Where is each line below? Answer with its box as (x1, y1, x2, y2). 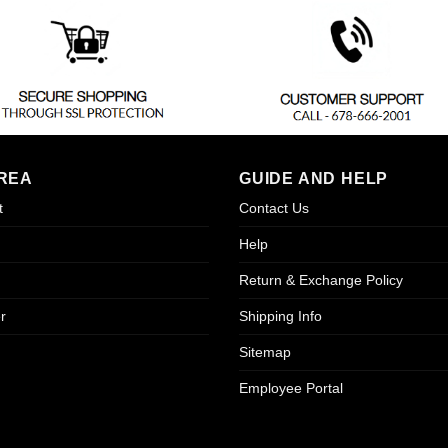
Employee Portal (238, 379, 343, 396)
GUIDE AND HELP (238, 169, 389, 187)
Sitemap (238, 343, 291, 360)
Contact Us (238, 199, 309, 216)
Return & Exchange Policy (238, 271, 403, 288)
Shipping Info (238, 307, 322, 324)
